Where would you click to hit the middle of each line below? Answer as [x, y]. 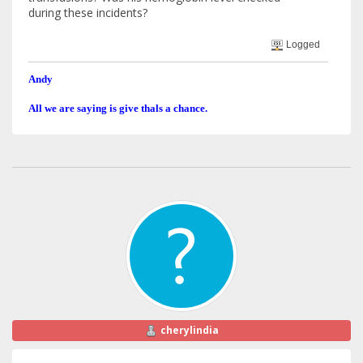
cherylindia [189, 330]
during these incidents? [88, 12]
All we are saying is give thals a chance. [118, 108]
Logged [302, 45]
